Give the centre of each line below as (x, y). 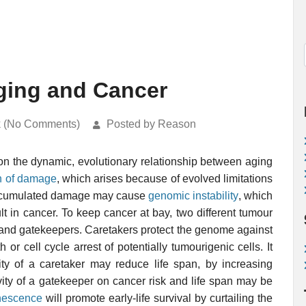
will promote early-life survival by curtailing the (157, 298)
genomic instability (193, 196)
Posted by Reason (151, 124)
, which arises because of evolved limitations (165, 179)
